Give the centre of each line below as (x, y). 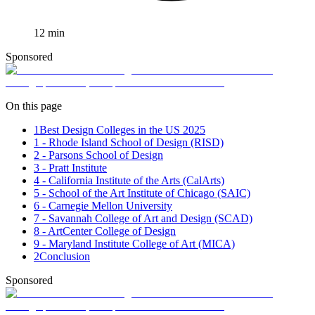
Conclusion (65, 257)
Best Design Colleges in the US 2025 (122, 130)
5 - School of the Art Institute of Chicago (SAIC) (142, 193)
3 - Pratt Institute (70, 168)
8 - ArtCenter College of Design (105, 231)
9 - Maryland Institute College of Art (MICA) (134, 244)
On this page (34, 106)
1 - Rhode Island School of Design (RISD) (129, 143)
